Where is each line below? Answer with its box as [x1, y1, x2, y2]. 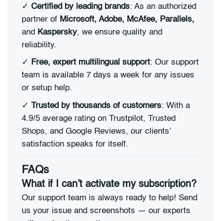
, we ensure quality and [77, 28, 162, 37]
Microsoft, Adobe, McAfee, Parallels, [60, 15, 194, 24]
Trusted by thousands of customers [31, 102, 161, 110]
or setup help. [22, 84, 72, 93]
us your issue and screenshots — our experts [22, 206, 190, 215]
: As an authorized [130, 2, 196, 11]
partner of [22, 15, 60, 24]
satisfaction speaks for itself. [22, 140, 128, 149]
